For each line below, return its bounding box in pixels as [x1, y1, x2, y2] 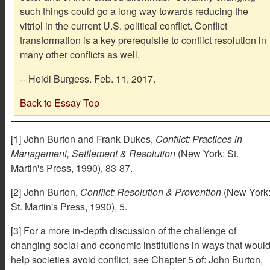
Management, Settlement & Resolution [11, 146, 175, 161]
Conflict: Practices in [155, 132, 242, 146]
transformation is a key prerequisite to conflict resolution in [19, 33, 266, 47]
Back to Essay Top [19, 95, 99, 110]
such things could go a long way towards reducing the [19, 4, 248, 18]
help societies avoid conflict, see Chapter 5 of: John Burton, [11, 253, 263, 267]
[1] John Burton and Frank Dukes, [11, 132, 155, 146]
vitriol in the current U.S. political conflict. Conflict [19, 18, 227, 33]
